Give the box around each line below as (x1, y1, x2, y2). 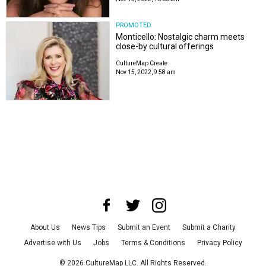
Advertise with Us (24, 239, 81, 248)
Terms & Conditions (121, 239, 185, 248)
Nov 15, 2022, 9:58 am (116, 68, 176, 75)
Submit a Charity (182, 223, 236, 232)
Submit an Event (118, 223, 170, 232)
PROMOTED (116, 21, 152, 29)
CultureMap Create (116, 59, 168, 66)
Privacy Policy (197, 239, 242, 248)
